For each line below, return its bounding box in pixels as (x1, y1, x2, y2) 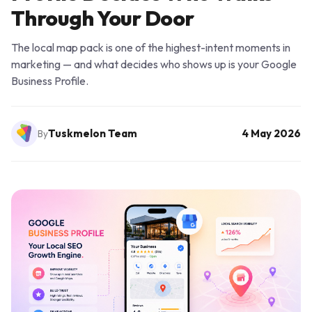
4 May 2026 (242, 126, 301, 140)
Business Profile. (11, 73, 88, 88)
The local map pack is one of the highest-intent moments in (11, 40, 290, 54)
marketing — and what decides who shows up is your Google (11, 56, 297, 71)
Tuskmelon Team (48, 126, 137, 140)
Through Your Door (11, 4, 194, 31)
